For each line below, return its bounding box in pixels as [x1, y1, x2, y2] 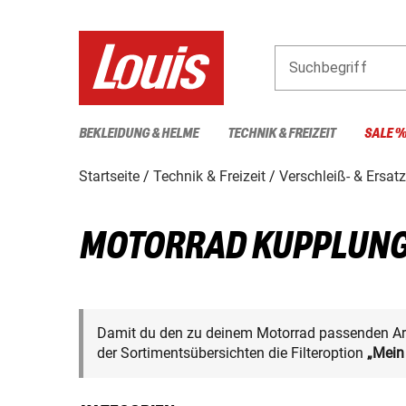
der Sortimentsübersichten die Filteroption [97, 343, 367, 362]
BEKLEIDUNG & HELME [79, 125, 198, 141]
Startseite [79, 167, 140, 185]
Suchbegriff [289, 58, 367, 76]
